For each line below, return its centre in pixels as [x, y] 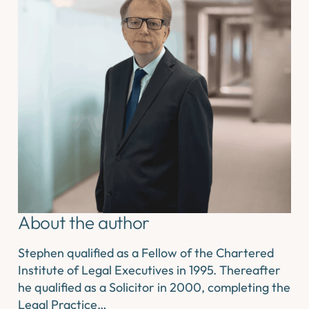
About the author [84, 223]
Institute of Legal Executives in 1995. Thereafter [150, 270]
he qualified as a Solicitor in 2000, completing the [154, 287]
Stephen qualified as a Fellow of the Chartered [146, 252]
